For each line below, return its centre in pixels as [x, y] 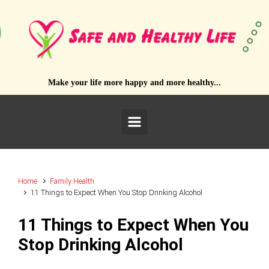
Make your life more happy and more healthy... [134, 83]
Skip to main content [60, 16]
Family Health [72, 181]
